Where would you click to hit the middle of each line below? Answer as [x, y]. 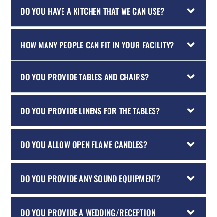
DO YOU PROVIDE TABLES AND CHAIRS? [85, 77]
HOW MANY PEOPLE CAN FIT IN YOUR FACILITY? [97, 45]
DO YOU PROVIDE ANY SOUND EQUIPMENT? [91, 178]
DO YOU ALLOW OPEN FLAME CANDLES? [84, 144]
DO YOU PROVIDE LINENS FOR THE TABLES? [90, 110]
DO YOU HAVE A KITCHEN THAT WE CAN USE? [92, 11]
